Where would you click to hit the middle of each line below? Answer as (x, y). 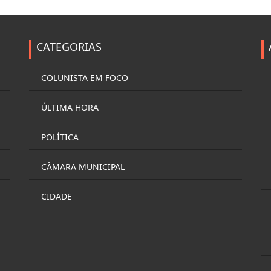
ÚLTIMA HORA (70, 108)
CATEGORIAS (69, 46)
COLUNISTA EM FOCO (85, 78)
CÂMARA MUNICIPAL (83, 167)
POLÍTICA (60, 137)
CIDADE (57, 197)
